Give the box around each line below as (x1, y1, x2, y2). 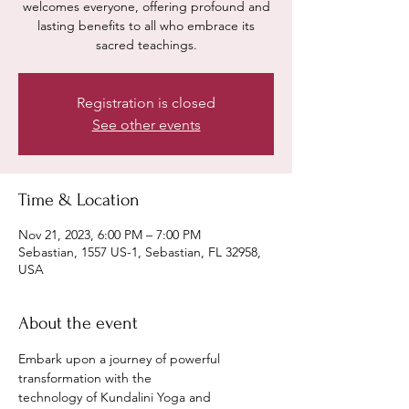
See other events (91, 116, 201, 133)
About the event (18, 313, 138, 333)
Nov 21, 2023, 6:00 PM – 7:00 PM (18, 226, 201, 243)
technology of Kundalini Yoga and (18, 389, 215, 405)
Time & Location (18, 190, 140, 210)
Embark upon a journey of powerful (18, 351, 224, 367)
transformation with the (18, 370, 152, 386)
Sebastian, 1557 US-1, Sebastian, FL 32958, (18, 244, 261, 260)
